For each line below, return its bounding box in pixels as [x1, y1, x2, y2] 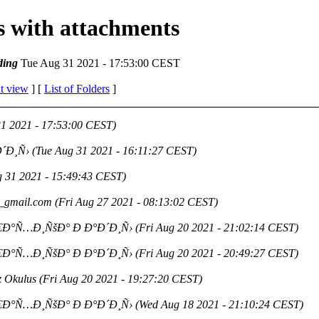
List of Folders [44, 82, 110, 95]
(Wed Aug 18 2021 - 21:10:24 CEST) [135, 298, 303, 310]
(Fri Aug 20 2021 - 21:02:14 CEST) [135, 221, 298, 234]
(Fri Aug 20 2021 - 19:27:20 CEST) [39, 272, 202, 285]
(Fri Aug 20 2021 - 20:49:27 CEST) [135, 246, 298, 259]
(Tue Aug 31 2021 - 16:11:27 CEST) [32, 144, 197, 157]
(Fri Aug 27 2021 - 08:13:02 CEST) [55, 195, 218, 208]
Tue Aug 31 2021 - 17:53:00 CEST [18, 56, 180, 69]
